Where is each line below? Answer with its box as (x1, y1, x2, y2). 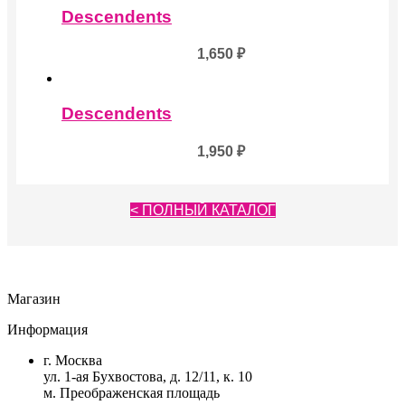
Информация (7, 321, 88, 337)
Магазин (7, 290, 61, 306)
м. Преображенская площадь (43, 384, 220, 400)
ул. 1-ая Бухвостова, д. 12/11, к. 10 (43, 368, 252, 384)
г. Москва (43, 352, 102, 368)
